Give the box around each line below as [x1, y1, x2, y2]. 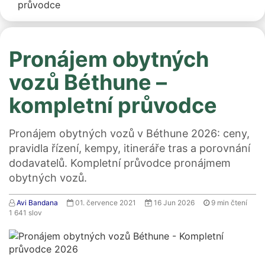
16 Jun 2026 [154, 198, 195, 207]
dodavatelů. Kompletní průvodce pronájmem [9, 157, 231, 169]
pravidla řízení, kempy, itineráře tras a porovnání [9, 142, 250, 154]
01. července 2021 [75, 198, 138, 207]
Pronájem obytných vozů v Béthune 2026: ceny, [9, 127, 250, 140]
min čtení [217, 198, 247, 207]
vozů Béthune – [9, 69, 167, 95]
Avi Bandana [17, 198, 58, 207]
